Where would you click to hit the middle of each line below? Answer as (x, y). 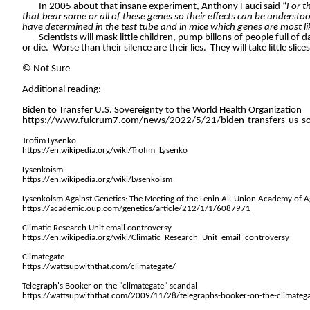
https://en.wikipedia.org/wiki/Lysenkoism (97, 180)
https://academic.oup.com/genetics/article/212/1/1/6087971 (136, 209)
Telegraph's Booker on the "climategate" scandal (110, 286)
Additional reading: (62, 90)
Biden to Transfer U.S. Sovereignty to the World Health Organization (162, 111)
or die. (35, 48)
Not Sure (51, 69)
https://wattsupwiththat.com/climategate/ (99, 267)
